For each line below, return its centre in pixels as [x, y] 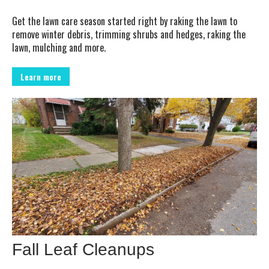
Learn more [41, 77]
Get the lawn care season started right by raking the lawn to [125, 21]
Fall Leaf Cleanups [83, 250]
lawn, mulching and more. [59, 47]
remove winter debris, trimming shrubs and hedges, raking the [129, 34]
